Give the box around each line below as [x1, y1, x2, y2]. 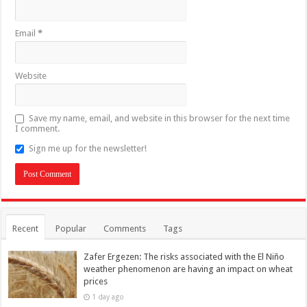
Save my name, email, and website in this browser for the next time [29, 113, 291, 124]
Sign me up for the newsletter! [29, 143, 147, 154]
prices [84, 276, 108, 287]
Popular [56, 223, 87, 234]
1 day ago [92, 293, 125, 302]
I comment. [15, 123, 60, 134]
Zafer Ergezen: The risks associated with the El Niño [84, 251, 285, 262]
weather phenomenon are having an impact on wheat [84, 264, 293, 275]
